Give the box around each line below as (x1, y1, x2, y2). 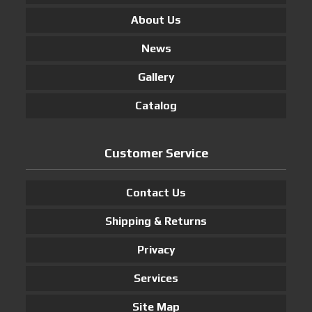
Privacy (136, 243, 175, 256)
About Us (131, 13, 181, 26)
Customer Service (104, 146, 208, 160)
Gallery (137, 70, 175, 84)
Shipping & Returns (105, 214, 207, 228)
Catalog (135, 99, 177, 112)
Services (134, 272, 178, 285)
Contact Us (126, 186, 186, 199)
